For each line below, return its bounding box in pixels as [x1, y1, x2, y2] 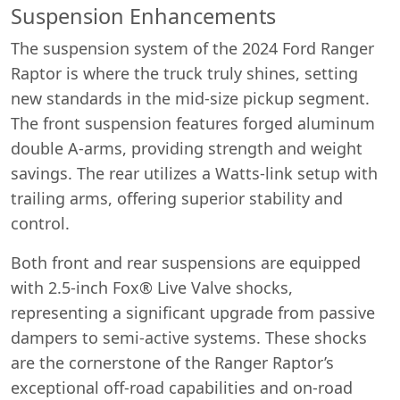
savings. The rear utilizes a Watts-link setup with [11, 162, 378, 184]
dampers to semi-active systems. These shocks [11, 326, 367, 348]
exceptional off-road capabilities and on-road [11, 376, 353, 398]
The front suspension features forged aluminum [11, 112, 375, 134]
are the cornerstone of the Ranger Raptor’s [11, 351, 334, 373]
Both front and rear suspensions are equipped [11, 251, 361, 273]
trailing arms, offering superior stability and [11, 187, 343, 209]
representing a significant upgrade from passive [11, 301, 375, 323]
